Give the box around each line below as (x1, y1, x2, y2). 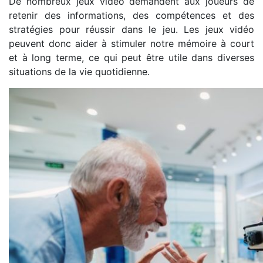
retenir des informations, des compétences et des (9, 9, 254, 21)
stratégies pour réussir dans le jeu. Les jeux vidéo (9, 23, 254, 35)
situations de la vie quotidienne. (9, 66, 150, 77)
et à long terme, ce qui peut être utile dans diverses (9, 52, 254, 63)
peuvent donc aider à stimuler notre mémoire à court (9, 38, 254, 49)
